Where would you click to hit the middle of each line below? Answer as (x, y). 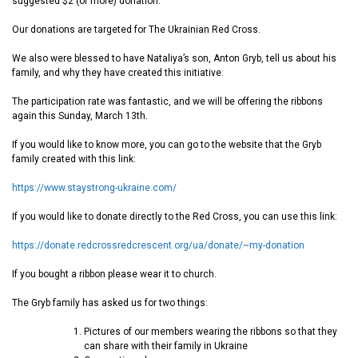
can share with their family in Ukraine (166, 346)
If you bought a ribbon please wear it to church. (114, 274)
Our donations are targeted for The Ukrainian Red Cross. (136, 30)
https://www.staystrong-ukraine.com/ (94, 188)
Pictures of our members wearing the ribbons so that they (211, 332)
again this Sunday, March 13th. (80, 116)
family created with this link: (74, 159)
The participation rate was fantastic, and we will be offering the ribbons (167, 101)
